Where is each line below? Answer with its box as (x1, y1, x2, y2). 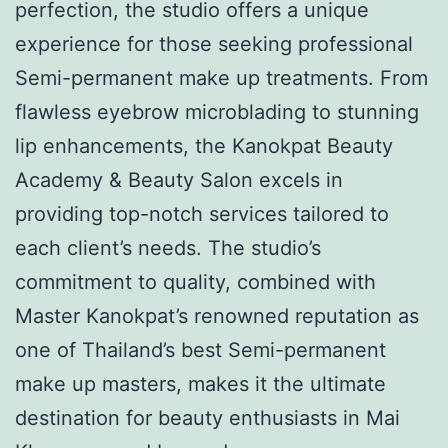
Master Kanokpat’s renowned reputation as (15, 303, 419, 328)
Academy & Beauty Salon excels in (15, 167, 343, 192)
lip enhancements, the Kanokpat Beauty (15, 133, 393, 158)
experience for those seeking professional (15, 31, 413, 56)
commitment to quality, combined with (15, 269, 376, 294)
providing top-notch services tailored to (15, 201, 389, 226)
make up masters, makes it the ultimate (15, 371, 386, 396)
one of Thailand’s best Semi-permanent (15, 337, 386, 362)
